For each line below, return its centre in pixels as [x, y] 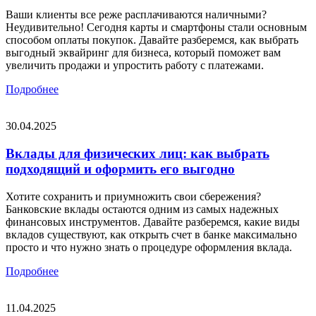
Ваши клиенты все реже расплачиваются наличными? [136, 15]
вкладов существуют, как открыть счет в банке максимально [151, 234]
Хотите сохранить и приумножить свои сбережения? [133, 196]
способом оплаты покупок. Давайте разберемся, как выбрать [152, 40]
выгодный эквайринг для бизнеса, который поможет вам [143, 53]
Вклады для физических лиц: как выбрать [138, 153]
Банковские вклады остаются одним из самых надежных [142, 209]
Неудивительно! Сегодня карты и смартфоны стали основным [156, 28]
